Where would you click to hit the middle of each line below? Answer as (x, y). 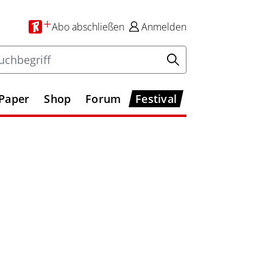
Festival (156, 99)
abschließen (98, 27)
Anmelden (164, 27)
